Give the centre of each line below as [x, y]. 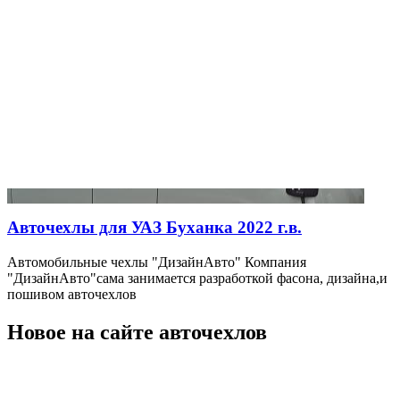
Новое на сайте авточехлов [137, 332]
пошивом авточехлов [72, 294]
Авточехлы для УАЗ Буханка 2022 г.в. [154, 227]
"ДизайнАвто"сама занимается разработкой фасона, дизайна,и [197, 278]
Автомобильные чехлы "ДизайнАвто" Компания [157, 262]
